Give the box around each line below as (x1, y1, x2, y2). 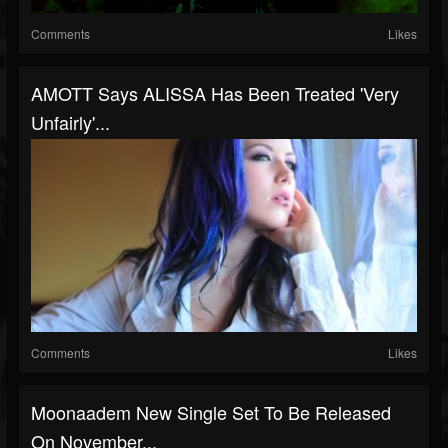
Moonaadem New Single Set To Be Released (31, 399, 391, 425)
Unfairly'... (31, 109, 110, 135)
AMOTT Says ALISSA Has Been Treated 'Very (31, 80, 399, 106)
